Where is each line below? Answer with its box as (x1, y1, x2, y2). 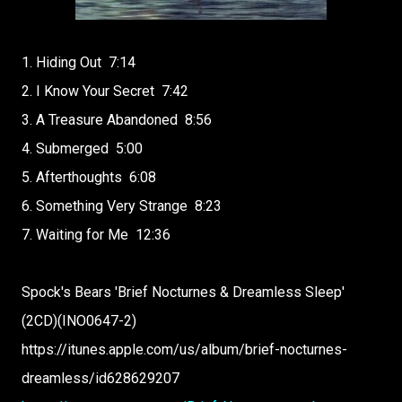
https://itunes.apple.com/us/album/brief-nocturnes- (22, 341, 347, 358)
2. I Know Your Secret (22, 83, 154, 100)
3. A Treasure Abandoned (22, 111, 178, 128)
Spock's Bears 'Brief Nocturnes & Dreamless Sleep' (22, 284, 345, 301)
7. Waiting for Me (22, 226, 128, 243)
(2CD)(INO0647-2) (22, 312, 136, 329)
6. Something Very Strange (22, 197, 188, 214)
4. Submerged (22, 140, 109, 157)
